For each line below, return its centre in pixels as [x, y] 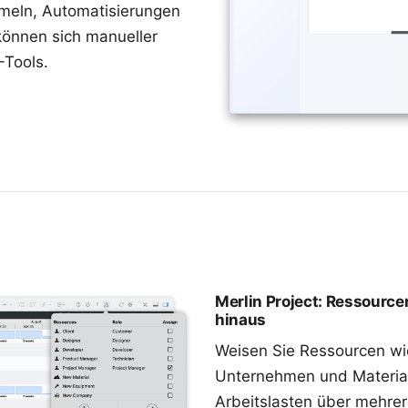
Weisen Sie [257, 350]
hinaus [240, 319]
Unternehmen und [284, 376]
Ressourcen [342, 350]
